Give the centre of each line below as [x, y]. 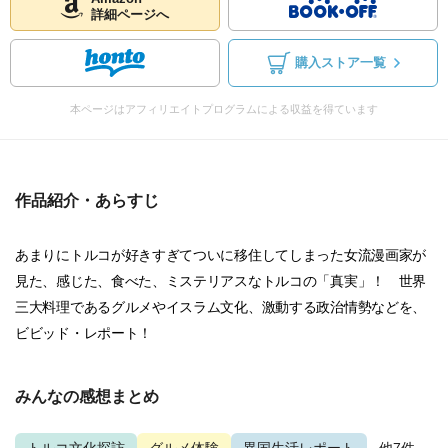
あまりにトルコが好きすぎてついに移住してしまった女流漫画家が [220, 255]
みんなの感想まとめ [87, 396]
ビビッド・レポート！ [83, 333]
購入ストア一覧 [340, 63]
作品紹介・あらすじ [87, 200]
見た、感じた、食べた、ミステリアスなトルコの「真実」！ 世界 [220, 281]
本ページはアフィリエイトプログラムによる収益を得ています [224, 109]
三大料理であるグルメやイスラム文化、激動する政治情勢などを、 [220, 307]
